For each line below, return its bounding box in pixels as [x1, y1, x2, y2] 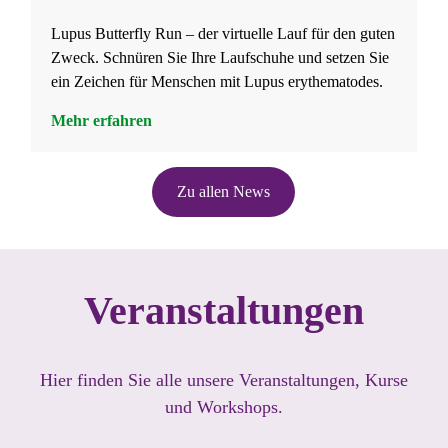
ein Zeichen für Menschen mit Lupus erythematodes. [50, 73, 383, 91]
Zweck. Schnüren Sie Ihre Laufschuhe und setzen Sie [50, 49, 389, 67]
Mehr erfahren [50, 112, 152, 130]
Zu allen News [177, 183, 271, 201]
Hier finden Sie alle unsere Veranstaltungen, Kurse [39, 370, 408, 391]
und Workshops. [164, 397, 283, 418]
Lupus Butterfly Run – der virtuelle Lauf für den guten [50, 25, 395, 43]
